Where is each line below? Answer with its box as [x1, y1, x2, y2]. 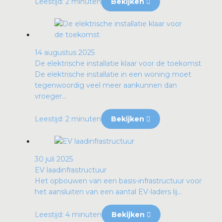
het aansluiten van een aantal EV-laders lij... [35, 187, 182, 197]
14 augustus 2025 [35, 48, 95, 57]
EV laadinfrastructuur [35, 166, 107, 175]
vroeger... [35, 92, 66, 101]
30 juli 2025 [35, 155, 73, 164]
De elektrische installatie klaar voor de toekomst [35, 59, 201, 68]
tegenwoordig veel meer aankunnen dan [35, 81, 177, 90]
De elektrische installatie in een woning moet [35, 70, 191, 79]
